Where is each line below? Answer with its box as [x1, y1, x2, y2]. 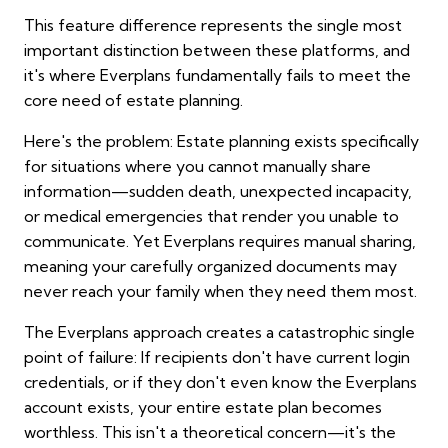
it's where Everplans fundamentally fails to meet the [24, 65, 411, 86]
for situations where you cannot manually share [24, 156, 371, 177]
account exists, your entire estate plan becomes [24, 397, 382, 418]
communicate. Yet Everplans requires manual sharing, [24, 231, 416, 252]
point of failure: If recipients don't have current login [24, 347, 410, 368]
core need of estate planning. [24, 90, 243, 111]
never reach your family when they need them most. [24, 281, 417, 302]
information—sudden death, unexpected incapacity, [24, 181, 412, 202]
